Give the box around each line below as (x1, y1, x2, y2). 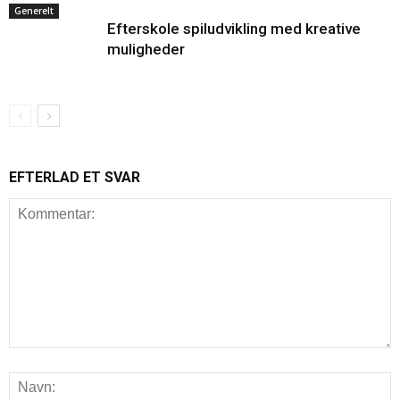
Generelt (14, 4, 54, 17)
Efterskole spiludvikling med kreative (107, 20, 361, 37)
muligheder (107, 40, 185, 58)
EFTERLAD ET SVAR (9, 169, 140, 186)
